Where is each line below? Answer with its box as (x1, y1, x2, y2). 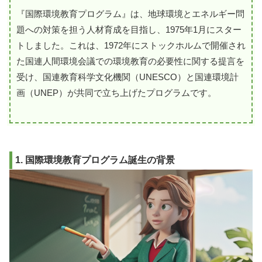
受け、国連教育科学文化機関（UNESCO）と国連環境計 (16, 71, 239, 82)
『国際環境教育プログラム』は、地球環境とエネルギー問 (16, 8, 244, 19)
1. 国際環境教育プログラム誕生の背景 (15, 154, 175, 165)
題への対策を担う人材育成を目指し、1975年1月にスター (16, 24, 242, 35)
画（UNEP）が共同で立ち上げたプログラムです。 (16, 87, 216, 98)
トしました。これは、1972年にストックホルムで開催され (16, 40, 246, 50)
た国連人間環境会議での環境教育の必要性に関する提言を (16, 56, 244, 66)
